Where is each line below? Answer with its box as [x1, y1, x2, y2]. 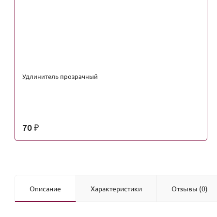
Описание [30, 184, 61, 193]
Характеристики [91, 184, 142, 193]
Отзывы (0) [171, 184, 208, 193]
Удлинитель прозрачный [22, 72, 98, 80]
